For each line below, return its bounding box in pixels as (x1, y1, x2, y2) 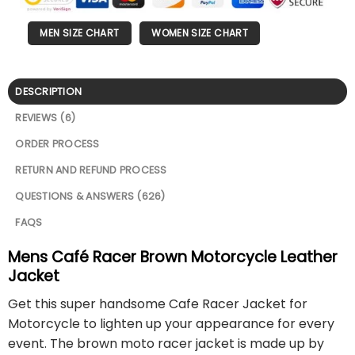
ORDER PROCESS (15, 137, 100, 151)
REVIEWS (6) (15, 111, 76, 125)
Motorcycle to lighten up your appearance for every (8, 314, 334, 333)
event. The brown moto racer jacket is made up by (8, 334, 324, 353)
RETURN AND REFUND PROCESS (15, 163, 167, 177)
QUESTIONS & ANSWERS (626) (15, 189, 166, 204)
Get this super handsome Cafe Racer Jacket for (8, 294, 307, 313)
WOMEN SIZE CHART (151, 26, 248, 40)
